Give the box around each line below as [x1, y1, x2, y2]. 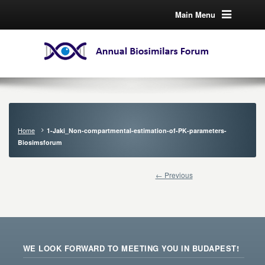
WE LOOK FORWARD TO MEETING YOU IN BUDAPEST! [22, 243, 240, 254]
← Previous [155, 170, 193, 180]
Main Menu [174, 9, 215, 20]
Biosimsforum [18, 138, 62, 147]
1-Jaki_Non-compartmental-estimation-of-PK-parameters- [47, 126, 227, 135]
